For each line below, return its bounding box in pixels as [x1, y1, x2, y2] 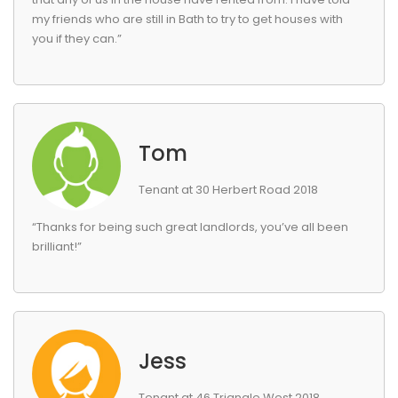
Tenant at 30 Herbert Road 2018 [139, 181, 318, 198]
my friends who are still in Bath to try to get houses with [32, 11, 343, 28]
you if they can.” [32, 30, 122, 47]
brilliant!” [32, 238, 82, 255]
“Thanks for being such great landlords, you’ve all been [32, 219, 348, 235]
